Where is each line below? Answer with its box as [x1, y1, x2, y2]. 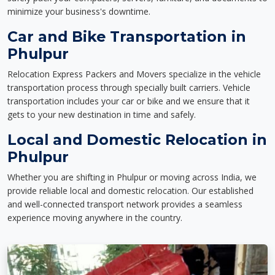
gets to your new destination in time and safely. [7, 109, 196, 120]
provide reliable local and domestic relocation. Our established [7, 185, 254, 196]
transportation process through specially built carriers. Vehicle [7, 82, 250, 93]
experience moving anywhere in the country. [7, 212, 182, 223]
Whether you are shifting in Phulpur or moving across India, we [7, 171, 257, 183]
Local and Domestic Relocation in [7, 131, 267, 149]
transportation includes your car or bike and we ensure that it [7, 95, 250, 107]
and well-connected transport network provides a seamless [7, 198, 242, 210]
